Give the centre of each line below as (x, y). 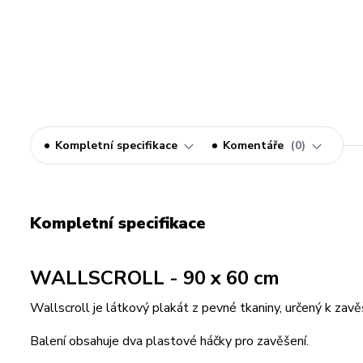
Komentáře (255, 145)
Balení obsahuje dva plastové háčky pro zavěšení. (169, 341)
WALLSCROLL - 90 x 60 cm (155, 278)
